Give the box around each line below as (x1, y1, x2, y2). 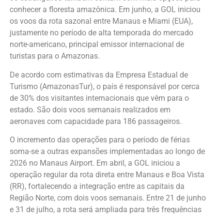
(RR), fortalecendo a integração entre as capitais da (10, 182, 185, 191)
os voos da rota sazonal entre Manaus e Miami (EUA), (10, 16, 193, 26)
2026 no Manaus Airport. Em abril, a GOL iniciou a (10, 158, 180, 168)
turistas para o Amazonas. (10, 51, 100, 61)
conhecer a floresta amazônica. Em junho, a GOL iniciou (10, 5, 201, 15)
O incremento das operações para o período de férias (10, 135, 190, 145)
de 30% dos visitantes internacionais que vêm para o (10, 93, 189, 103)
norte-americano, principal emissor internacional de (10, 40, 184, 49)
